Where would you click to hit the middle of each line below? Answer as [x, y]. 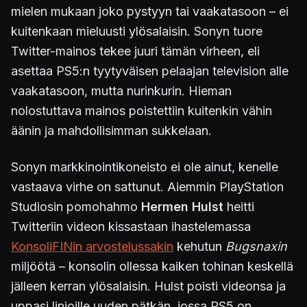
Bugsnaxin [256, 246]
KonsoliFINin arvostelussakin [92, 246]
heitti [239, 207]
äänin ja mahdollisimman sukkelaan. [111, 131]
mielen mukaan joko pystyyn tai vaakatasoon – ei [150, 11]
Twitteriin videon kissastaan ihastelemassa [131, 226]
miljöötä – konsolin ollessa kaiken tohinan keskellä [152, 266]
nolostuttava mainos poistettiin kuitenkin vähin [142, 111]
